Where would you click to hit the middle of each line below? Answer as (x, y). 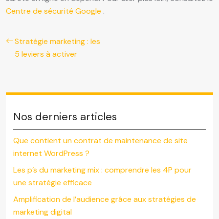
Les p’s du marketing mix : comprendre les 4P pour (102, 170)
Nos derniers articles (65, 117)
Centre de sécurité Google (55, 11)
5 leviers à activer (46, 54)
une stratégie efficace (53, 183)
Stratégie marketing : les (57, 42)
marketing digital (43, 212)
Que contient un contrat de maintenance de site (100, 141)
